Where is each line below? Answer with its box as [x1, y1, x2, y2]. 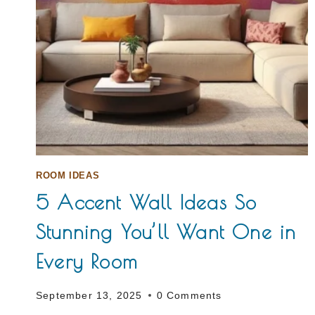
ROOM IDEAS [36, 170, 100, 181]
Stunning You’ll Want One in [36, 220, 297, 244]
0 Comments [156, 289, 222, 301]
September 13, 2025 [36, 289, 143, 301]
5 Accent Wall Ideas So [36, 191, 257, 214]
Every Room [36, 250, 138, 274]
